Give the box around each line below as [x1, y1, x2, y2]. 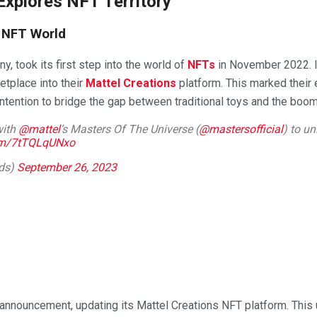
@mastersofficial [199, 122, 283, 137]
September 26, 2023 [17, 161, 117, 175]
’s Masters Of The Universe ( [60, 122, 199, 137]
